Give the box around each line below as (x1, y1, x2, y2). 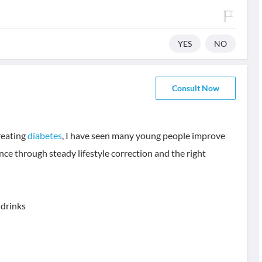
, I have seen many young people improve (62, 130, 225, 141)
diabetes (27, 130, 62, 141)
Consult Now (171, 83, 219, 93)
